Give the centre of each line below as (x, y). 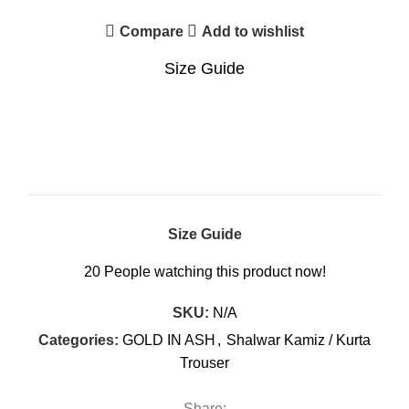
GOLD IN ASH (169, 340)
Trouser (204, 363)
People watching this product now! (215, 272)
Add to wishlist (253, 31)
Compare (152, 31)
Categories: (79, 340)
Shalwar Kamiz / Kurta (299, 340)
